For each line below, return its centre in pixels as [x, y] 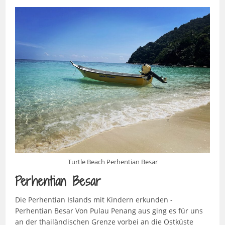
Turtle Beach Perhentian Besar [113, 162]
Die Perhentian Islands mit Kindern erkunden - [94, 200]
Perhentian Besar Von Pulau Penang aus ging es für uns [109, 211]
